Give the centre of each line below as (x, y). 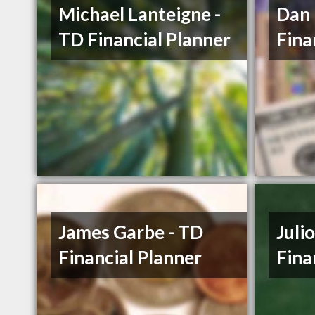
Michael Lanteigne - (140, 14)
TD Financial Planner (145, 40)
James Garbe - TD (131, 232)
